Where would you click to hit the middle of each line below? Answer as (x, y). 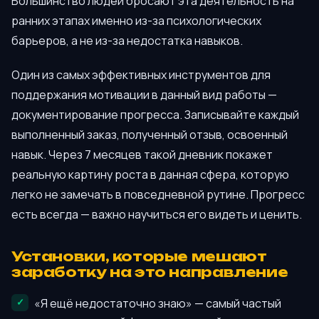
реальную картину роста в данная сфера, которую (150, 174)
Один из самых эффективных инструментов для (141, 74)
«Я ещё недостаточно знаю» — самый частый (158, 303)
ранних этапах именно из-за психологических (136, 21)
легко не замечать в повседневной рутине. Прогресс (158, 194)
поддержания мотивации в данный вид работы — (144, 94)
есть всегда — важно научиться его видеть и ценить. (157, 214)
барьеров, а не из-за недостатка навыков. (127, 41)
